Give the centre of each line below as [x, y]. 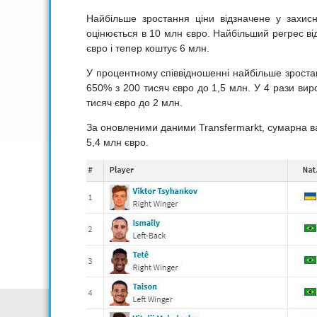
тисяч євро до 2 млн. [134, 103]
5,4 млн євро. [117, 143]
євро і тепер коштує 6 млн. [148, 48]
